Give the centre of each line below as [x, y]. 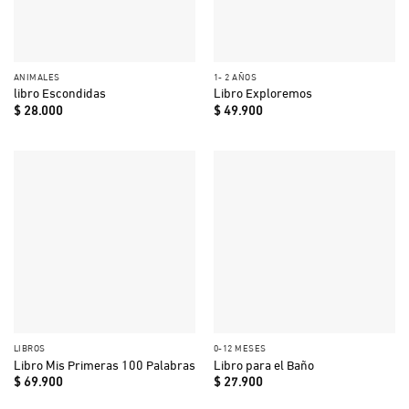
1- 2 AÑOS [235, 77]
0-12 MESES [240, 348]
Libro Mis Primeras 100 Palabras [104, 364]
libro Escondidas [59, 93]
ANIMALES [37, 77]
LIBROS [29, 348]
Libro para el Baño [263, 364]
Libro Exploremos [262, 93]
